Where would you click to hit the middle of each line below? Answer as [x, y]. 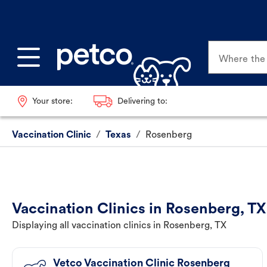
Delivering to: [142, 101]
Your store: [52, 101]
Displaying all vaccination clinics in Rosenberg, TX [119, 226]
